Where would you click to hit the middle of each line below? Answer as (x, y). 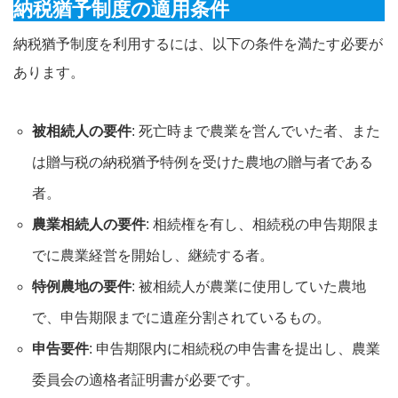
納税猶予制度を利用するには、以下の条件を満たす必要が (198, 44)
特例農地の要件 (81, 286)
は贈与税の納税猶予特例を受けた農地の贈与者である (202, 162)
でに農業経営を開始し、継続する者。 (152, 255)
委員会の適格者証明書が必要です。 (145, 379)
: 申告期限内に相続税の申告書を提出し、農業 (234, 348)
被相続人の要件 (81, 131)
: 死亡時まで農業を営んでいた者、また (255, 131)
